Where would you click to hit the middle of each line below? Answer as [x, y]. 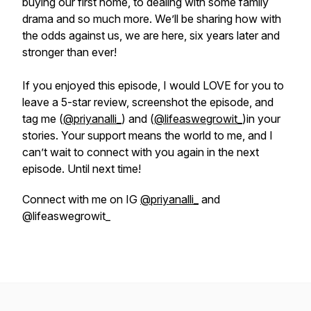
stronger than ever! [69, 52]
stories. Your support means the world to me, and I [148, 135]
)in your [261, 119]
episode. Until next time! [82, 169]
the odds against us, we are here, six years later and [151, 35]
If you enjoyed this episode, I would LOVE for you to [153, 85]
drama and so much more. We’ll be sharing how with [152, 19]
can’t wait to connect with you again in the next [141, 152]
